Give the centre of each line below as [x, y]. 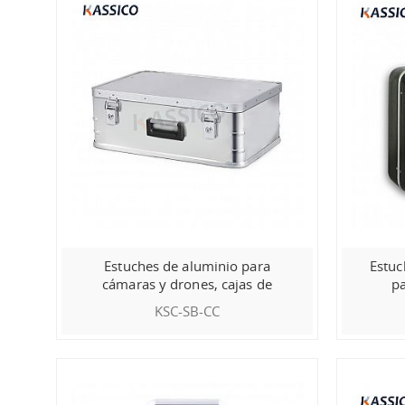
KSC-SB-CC [187, 311]
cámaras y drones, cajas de [187, 283]
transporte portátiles [187, 301]
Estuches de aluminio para [187, 265]
